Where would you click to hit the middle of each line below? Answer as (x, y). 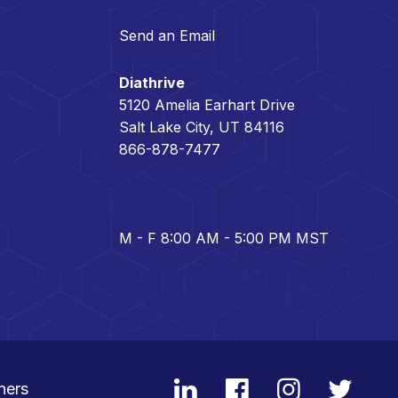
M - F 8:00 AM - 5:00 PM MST (224, 238)
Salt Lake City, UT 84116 (202, 127)
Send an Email (167, 35)
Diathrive (152, 82)
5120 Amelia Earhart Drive (207, 104)
